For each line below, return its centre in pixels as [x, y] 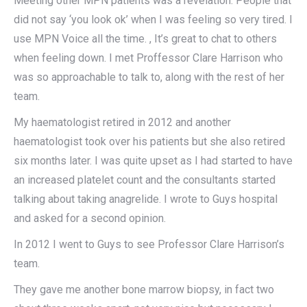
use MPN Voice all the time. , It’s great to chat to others [145, 39]
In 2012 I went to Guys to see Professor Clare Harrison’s [149, 245]
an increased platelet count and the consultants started [145, 180]
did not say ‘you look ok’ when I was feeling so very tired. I [153, 20]
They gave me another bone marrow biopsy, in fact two [144, 290]
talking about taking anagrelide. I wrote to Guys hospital [146, 199]
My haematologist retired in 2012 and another [122, 123]
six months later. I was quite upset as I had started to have [153, 161]
